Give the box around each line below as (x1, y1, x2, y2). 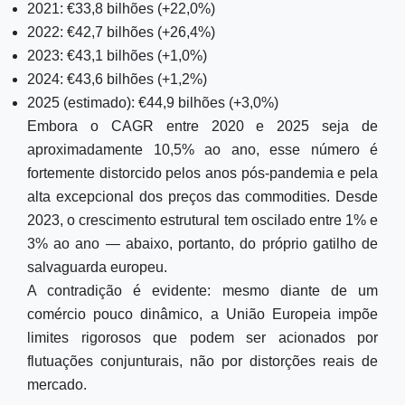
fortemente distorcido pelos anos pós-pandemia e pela (27, 165, 378, 181)
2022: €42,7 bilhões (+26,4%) (27, 24, 215, 40)
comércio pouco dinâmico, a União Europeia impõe (27, 306, 378, 322)
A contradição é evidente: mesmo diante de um (27, 283, 378, 298)
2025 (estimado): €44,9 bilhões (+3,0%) (27, 95, 278, 110)
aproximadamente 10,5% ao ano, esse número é (27, 142, 378, 157)
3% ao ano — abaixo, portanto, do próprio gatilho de (27, 236, 378, 251)
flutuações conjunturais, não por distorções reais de (27, 353, 378, 369)
